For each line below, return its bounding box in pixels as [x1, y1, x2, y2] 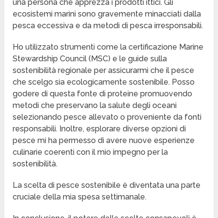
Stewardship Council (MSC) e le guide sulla [13, 54, 167, 64]
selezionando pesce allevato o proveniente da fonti [13, 112, 202, 122]
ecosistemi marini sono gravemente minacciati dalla [13, 9, 201, 19]
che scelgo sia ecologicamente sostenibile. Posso [13, 77, 195, 87]
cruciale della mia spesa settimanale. [13, 192, 147, 202]
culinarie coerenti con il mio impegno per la [13, 147, 168, 157]
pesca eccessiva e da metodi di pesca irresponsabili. [13, 21, 203, 31]
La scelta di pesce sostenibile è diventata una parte [13, 181, 201, 190]
